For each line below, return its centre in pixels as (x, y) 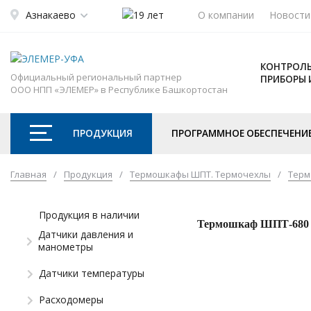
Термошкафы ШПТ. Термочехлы (200, 174)
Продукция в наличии (89, 215)
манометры (65, 246)
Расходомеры (71, 299)
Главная (28, 174)
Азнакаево (51, 15)
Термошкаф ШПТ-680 (253, 224)
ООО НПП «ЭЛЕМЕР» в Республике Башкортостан (119, 89)
